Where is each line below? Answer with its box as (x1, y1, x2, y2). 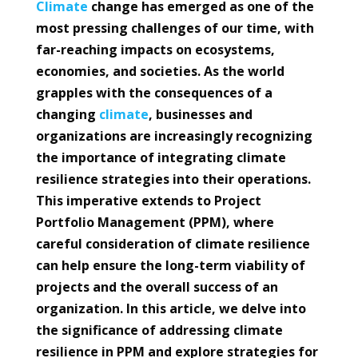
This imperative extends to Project (35, 192, 261, 209)
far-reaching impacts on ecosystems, (35, 41, 275, 58)
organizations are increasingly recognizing (35, 127, 312, 145)
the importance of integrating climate (35, 149, 286, 166)
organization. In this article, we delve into (35, 300, 306, 317)
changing (35, 105, 99, 123)
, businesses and (148, 105, 253, 123)
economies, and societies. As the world (35, 62, 284, 80)
